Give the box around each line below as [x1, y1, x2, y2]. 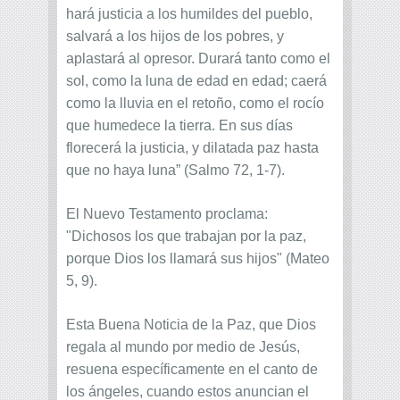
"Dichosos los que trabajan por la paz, [66, 229, 306, 245]
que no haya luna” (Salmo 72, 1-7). [66, 162, 285, 179]
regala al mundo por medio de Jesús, [66, 339, 300, 355]
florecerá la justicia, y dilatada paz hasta [66, 140, 319, 156]
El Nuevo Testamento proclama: [66, 206, 268, 222]
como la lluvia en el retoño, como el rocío [66, 96, 324, 112]
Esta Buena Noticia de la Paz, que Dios [66, 317, 316, 333]
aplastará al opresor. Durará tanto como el [66, 51, 330, 67]
